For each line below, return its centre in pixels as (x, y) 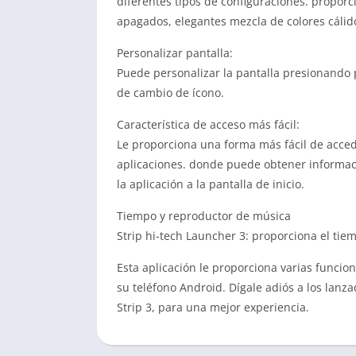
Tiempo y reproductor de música (204, 216)
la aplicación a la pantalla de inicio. (211, 184)
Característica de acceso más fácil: (208, 124)
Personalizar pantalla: (175, 53)
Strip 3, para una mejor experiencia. (213, 307)
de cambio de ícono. (170, 93)
